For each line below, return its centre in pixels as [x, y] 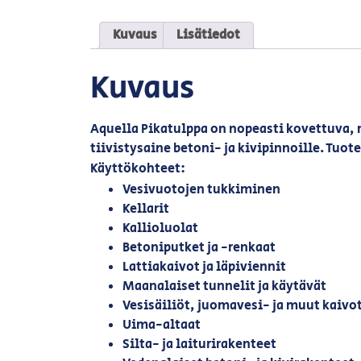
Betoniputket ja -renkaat [199, 247]
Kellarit [146, 209]
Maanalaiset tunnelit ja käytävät [224, 286]
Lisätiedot [208, 35]
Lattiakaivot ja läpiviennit [204, 267]
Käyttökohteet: [138, 169]
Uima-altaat [162, 325]
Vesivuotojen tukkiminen [201, 189]
